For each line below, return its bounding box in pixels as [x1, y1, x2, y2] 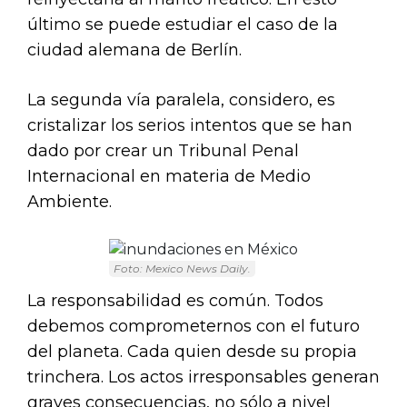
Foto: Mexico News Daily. [114, 261, 251, 275]
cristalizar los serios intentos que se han [27, 114, 352, 135]
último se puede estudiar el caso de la [27, 14, 338, 35]
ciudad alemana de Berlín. [27, 39, 242, 60]
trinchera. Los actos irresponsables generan [27, 366, 380, 387]
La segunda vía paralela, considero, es [27, 89, 335, 110]
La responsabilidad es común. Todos [27, 290, 323, 311]
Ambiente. [27, 191, 112, 212]
